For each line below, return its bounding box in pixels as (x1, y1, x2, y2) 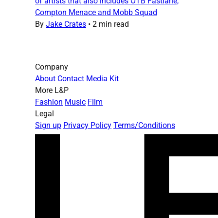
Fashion (35, 97, 63, 107)
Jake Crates (46, 19, 86, 29)
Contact (57, 74, 84, 84)
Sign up (35, 121, 61, 130)
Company (35, 62, 68, 72)
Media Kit (86, 74, 119, 84)
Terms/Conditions (113, 121, 175, 130)
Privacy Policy (63, 121, 111, 130)
